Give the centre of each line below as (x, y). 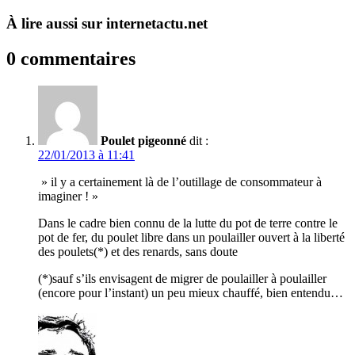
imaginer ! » (68, 197)
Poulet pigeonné (143, 141)
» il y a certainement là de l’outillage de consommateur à (180, 182)
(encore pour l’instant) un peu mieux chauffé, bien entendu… (191, 293)
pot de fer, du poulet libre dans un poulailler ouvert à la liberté (191, 238)
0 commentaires (71, 59)
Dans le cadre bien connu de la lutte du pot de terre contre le (188, 223)
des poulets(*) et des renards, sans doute (138, 252)
